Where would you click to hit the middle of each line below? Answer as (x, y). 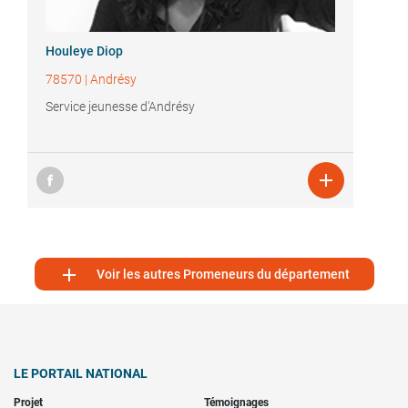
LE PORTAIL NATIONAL (81, 374)
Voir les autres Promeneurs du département (223, 275)
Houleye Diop (84, 51)
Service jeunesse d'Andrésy (120, 107)
